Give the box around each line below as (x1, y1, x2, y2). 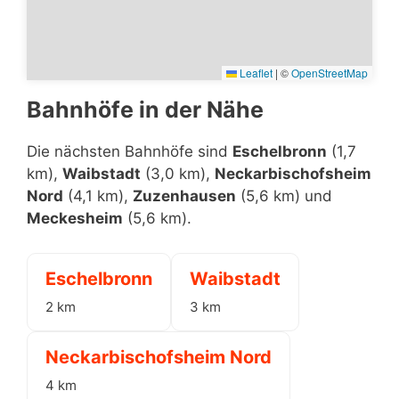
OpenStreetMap (291, 65, 368, 80)
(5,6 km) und (236, 187, 332, 205)
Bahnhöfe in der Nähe (27, 96, 264, 123)
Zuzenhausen (133, 187, 236, 205)
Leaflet (237, 65, 273, 80)
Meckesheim (27, 209, 123, 227)
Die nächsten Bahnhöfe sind (27, 142, 232, 160)
